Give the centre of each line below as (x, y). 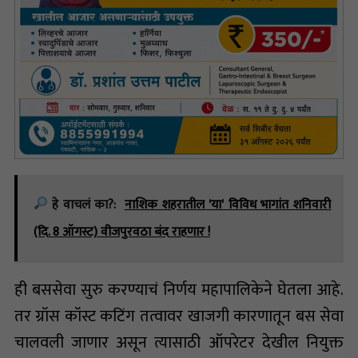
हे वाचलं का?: (82, 205)
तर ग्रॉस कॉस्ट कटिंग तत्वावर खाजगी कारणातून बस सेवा (179, 316)
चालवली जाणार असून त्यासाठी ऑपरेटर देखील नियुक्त (179, 342)
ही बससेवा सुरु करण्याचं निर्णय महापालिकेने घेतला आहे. (179, 290)
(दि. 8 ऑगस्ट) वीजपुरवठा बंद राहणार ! (121, 232)
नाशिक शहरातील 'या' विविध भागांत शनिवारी (228, 205)
